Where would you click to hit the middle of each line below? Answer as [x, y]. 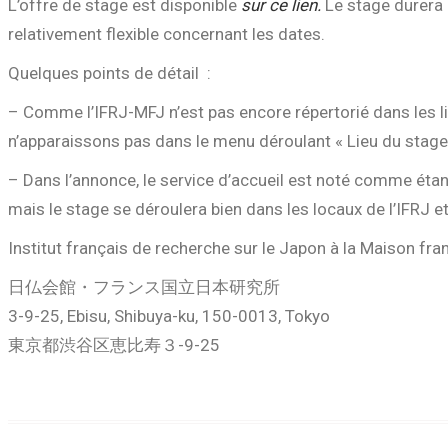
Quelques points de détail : [109, 73]
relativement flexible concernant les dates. [168, 34]
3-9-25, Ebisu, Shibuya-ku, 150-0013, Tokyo [169, 316]
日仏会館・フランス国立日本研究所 [144, 287]
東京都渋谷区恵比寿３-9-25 [114, 345]
